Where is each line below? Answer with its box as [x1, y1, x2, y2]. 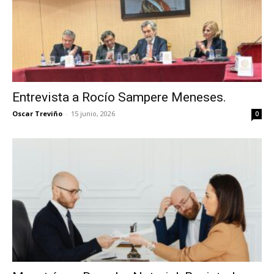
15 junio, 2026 [71, 109, 115, 119]
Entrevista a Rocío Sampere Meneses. [12, 90, 226, 105]
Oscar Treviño [12, 109, 62, 119]
